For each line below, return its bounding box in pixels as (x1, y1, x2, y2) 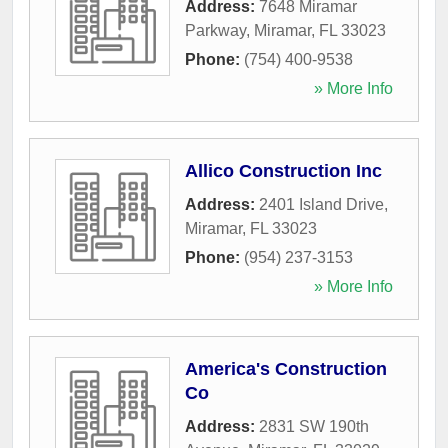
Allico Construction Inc (185, 160, 382, 181)
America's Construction (185, 358, 387, 379)
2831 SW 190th (259, 417, 369, 435)
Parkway (185, 21, 246, 39)
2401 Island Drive (259, 195, 384, 213)
